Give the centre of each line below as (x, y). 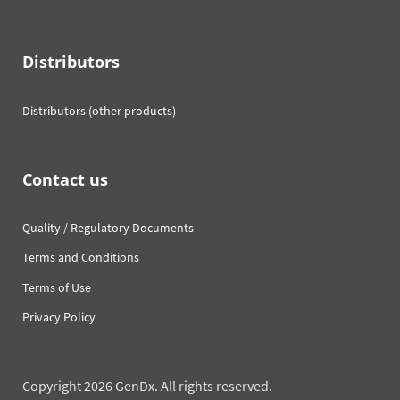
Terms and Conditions (81, 258)
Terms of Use (57, 287)
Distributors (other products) (99, 110)
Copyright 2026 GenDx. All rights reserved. (147, 386)
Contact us (65, 179)
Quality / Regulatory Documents (108, 227)
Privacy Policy (59, 317)
